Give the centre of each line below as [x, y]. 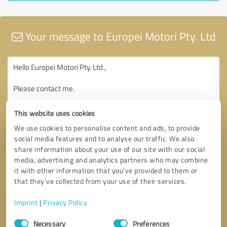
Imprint [26, 202]
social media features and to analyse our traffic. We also [104, 139]
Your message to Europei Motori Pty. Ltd [119, 36]
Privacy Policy [65, 202]
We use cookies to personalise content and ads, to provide [107, 128]
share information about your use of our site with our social [110, 149]
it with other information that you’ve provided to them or [106, 171]
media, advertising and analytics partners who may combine [111, 160]
